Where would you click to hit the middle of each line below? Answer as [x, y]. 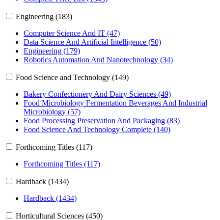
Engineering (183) [44, 17]
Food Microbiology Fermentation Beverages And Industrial [115, 103]
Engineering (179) [52, 51]
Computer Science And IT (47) [72, 33]
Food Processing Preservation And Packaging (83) [102, 121]
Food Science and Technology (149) [72, 78]
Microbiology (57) [52, 112]
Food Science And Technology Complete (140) [97, 130]
